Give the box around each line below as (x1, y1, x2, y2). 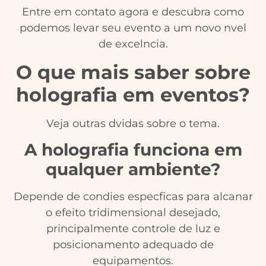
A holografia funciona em (24, 140, 242, 160)
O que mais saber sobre (15, 60, 251, 84)
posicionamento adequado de (52, 238, 214, 252)
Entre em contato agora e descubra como (22, 5, 244, 19)
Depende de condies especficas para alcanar (13, 190, 253, 204)
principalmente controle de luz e (46, 222, 220, 236)
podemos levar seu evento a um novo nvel (20, 21, 246, 35)
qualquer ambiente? (45, 159, 221, 180)
